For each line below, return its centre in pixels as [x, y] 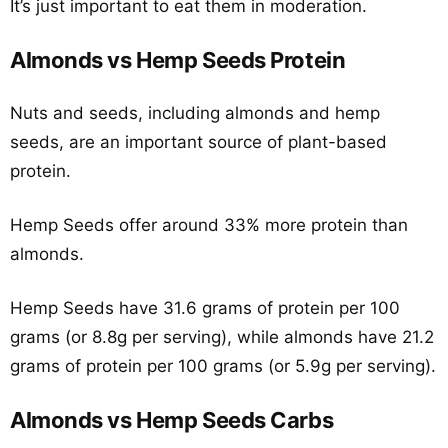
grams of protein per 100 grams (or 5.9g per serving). [223, 366]
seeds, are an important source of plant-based [198, 142]
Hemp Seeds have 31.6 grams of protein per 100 [205, 308]
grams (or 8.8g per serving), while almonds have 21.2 [222, 337]
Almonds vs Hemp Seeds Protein [178, 60]
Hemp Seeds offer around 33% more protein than [209, 225]
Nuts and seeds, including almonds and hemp [195, 113]
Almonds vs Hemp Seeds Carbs [172, 420]
